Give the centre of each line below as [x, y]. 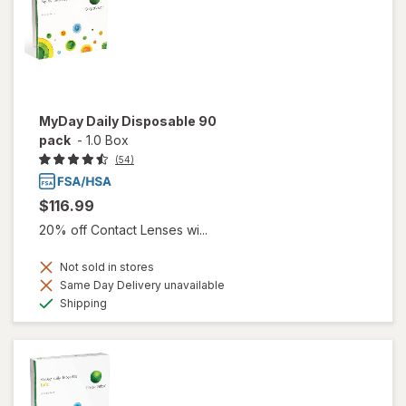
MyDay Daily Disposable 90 [128, 121]
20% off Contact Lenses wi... [123, 229]
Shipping [82, 303]
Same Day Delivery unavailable [141, 285]
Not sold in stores [106, 266]
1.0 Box [107, 140]
